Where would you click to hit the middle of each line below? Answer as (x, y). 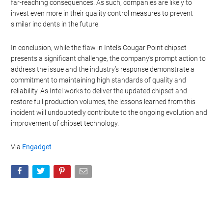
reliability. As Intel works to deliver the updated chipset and (99, 91)
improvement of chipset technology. (65, 123)
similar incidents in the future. (55, 24)
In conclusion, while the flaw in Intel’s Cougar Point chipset (99, 47)
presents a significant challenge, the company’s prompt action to (109, 58)
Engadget (37, 147)
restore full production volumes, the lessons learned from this (103, 101)
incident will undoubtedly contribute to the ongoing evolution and (109, 112)
